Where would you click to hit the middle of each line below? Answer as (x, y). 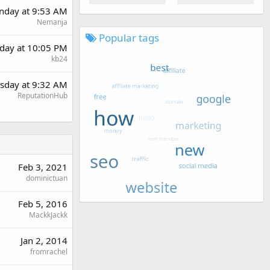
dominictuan (47, 178)
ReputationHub (42, 95)
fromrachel (49, 251)
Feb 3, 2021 (43, 167)
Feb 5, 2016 (43, 203)
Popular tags (128, 37)
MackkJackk (48, 215)
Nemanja (52, 22)
